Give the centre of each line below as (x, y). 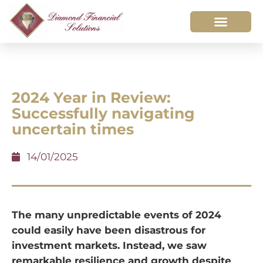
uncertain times (73, 129)
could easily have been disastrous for (109, 230)
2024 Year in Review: (91, 98)
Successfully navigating (103, 114)
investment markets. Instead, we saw (109, 246)
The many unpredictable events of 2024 (117, 215)
